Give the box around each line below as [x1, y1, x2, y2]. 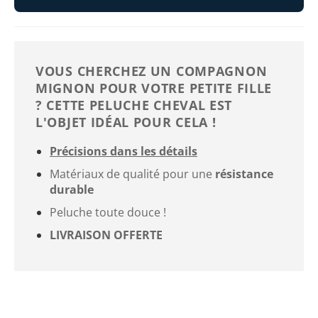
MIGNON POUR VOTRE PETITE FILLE [35, 79, 273, 97]
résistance [215, 165, 273, 182]
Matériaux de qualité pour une [50, 165, 215, 182]
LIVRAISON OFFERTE [50, 226, 163, 243]
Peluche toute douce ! [50, 204, 166, 220]
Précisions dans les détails [50, 143, 197, 159]
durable [50, 181, 94, 197]
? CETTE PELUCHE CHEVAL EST [35, 96, 233, 114]
